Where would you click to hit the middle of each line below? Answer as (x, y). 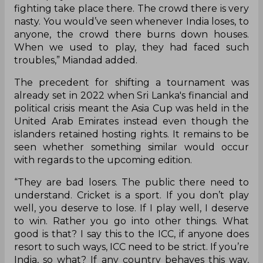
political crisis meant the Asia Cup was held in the (131, 109)
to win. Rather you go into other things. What (131, 221)
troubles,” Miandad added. (76, 60)
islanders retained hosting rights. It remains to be (131, 134)
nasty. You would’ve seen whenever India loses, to (131, 22)
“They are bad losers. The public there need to (131, 183)
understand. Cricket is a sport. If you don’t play (131, 195)
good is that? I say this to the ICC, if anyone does (131, 234)
